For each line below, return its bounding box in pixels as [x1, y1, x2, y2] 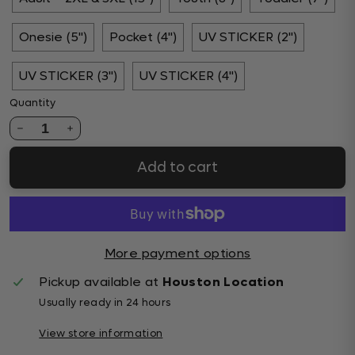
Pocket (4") [109, 29, 177, 45]
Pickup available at [39, 273, 163, 290]
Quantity [10, 97, 55, 109]
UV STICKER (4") [139, 67, 238, 84]
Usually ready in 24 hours [39, 296, 171, 309]
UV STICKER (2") [199, 29, 297, 45]
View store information [39, 327, 163, 340]
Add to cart [137, 158, 218, 177]
